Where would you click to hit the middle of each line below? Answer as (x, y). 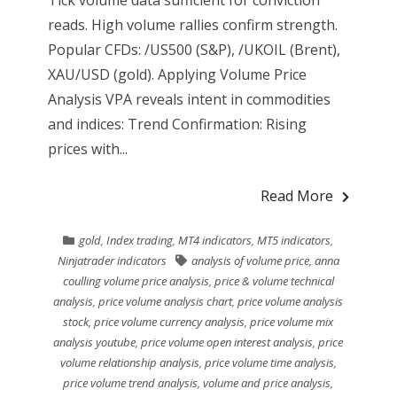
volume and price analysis (267, 382)
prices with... (87, 148)
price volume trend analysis (131, 382)
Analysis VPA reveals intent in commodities (189, 99)
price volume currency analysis (170, 321)
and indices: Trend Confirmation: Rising (177, 124)
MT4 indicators (215, 240)
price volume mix (292, 321)
